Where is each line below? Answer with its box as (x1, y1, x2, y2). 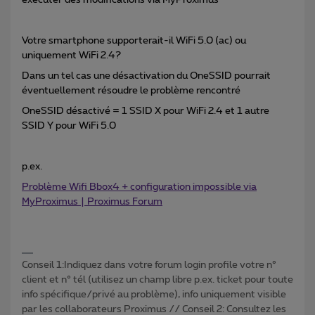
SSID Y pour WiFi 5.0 (22, 121, 116, 131)
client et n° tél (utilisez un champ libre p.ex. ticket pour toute (22, 275, 293, 285)
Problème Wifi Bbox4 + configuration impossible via (22, 182, 257, 193)
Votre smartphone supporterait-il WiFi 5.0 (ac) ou (22, 36, 246, 46)
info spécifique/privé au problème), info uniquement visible (22, 290, 286, 300)
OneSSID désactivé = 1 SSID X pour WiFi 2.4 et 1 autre (22, 106, 269, 117)
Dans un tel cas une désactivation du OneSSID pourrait (22, 71, 271, 82)
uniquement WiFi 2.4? (22, 51, 121, 61)
